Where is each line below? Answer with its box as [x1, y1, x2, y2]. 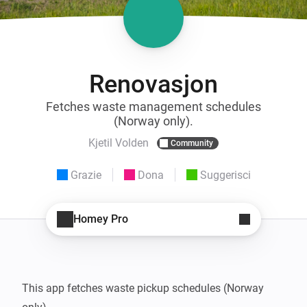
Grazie [70, 168, 101, 182]
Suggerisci [199, 168, 251, 182]
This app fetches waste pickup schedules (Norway [22, 281, 264, 295]
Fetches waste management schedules [46, 99, 261, 114]
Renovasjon [89, 69, 218, 99]
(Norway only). [114, 113, 193, 128]
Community [171, 138, 213, 148]
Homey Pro [73, 212, 128, 226]
